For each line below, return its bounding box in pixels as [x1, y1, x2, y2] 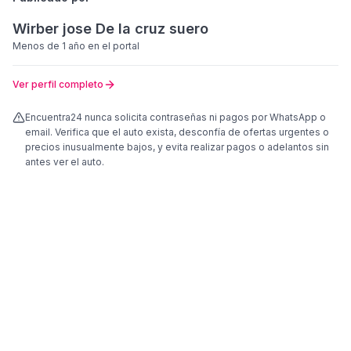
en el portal [85, 40, 139, 52]
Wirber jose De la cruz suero [13, 20, 208, 37]
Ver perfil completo [13, 78, 103, 90]
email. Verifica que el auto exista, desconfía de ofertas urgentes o [25, 126, 329, 138]
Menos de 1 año [13, 40, 85, 52]
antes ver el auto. [25, 156, 104, 168]
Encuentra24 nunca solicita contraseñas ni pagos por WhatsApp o [25, 111, 326, 123]
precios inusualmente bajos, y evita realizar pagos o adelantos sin [25, 141, 329, 153]
